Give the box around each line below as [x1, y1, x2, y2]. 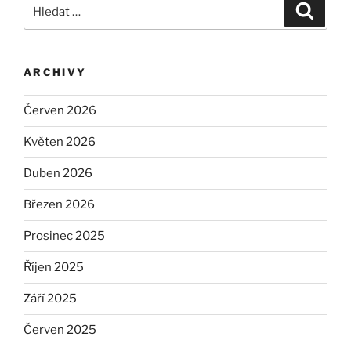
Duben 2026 [24, 166, 92, 181]
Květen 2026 [24, 135, 96, 150]
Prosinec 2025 [24, 229, 105, 244]
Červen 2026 [24, 103, 96, 118]
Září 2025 [24, 291, 77, 306]
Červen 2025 [24, 323, 96, 338]
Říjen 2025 [24, 260, 84, 275]
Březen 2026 [24, 197, 95, 212]
